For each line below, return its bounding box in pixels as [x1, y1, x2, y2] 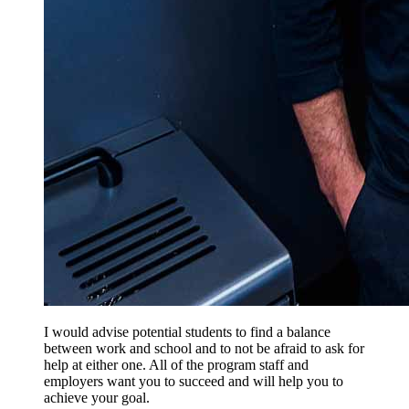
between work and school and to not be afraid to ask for [44, 341, 364, 357]
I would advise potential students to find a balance [44, 324, 330, 341]
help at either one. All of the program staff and [44, 357, 309, 373]
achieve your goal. [44, 390, 150, 406]
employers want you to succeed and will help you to [44, 373, 343, 390]
